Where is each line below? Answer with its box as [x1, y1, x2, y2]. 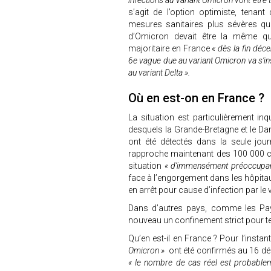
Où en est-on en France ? [128, 91, 264, 105]
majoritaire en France [128, 44, 212, 53]
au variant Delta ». [128, 68, 190, 77]
